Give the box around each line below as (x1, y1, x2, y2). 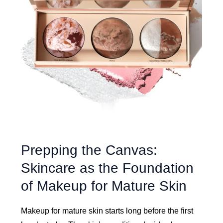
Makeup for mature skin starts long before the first (21, 207, 194, 216)
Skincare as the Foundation (21, 160, 194, 176)
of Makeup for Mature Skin (21, 178, 187, 194)
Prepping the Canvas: (21, 142, 158, 158)
